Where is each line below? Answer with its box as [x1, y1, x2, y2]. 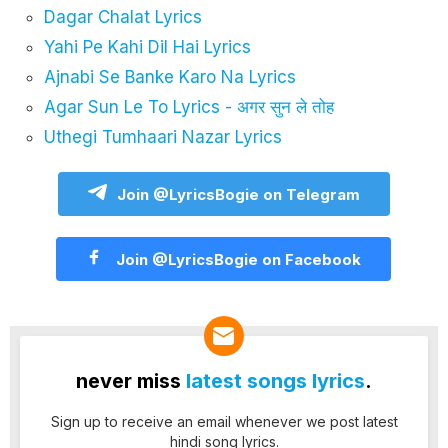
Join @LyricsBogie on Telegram [116, 184, 360, 204]
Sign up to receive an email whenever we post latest [50, 412, 398, 430]
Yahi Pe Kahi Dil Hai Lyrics [44, 36, 251, 57]
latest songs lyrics [186, 368, 365, 393]
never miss [76, 368, 186, 393]
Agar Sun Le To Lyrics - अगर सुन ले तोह [44, 96, 334, 117]
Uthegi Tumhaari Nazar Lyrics [44, 126, 282, 147]
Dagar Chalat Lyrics [44, 6, 202, 27]
